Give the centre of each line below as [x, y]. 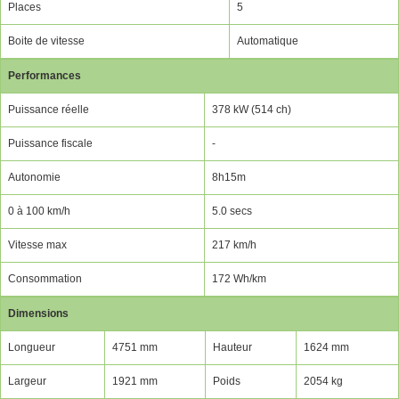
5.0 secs [232, 211]
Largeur [27, 381]
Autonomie [34, 177]
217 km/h [234, 244]
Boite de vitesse [46, 41]
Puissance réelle [49, 109]
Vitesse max [37, 244]
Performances [45, 75]
